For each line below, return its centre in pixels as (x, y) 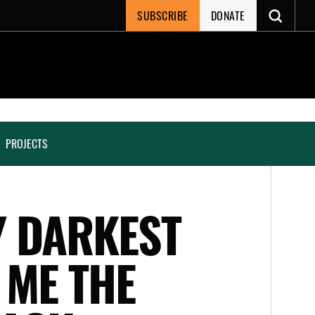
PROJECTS (26, 143)
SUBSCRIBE (163, 15)
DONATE (228, 15)
